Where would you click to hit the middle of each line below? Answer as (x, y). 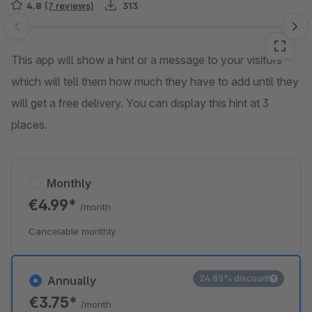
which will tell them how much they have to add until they (155, 81)
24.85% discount (234, 278)
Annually (72, 281)
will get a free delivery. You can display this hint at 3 (140, 103)
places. (29, 125)
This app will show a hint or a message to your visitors (147, 60)
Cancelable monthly (72, 231)
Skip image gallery (56, 33)
